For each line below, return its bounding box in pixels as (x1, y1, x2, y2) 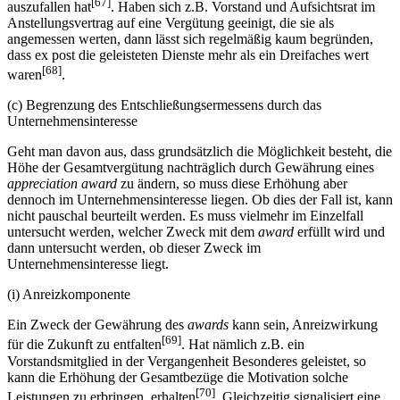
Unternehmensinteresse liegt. (7, 256, 169, 272)
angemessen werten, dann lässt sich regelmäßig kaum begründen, (7, 31, 373, 47)
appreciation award (7, 176, 117, 192)
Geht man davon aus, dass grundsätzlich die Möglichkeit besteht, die (7, 144, 392, 160)
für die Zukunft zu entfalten (7, 337, 162, 353)
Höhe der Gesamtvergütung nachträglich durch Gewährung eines (7, 160, 374, 176)
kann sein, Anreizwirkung (229, 317, 378, 333)
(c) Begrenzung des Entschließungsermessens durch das (7, 97, 321, 113)
